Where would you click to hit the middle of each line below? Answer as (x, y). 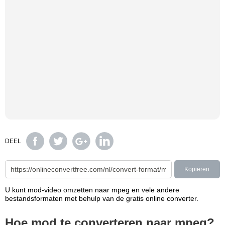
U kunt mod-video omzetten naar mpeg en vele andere (92, 190)
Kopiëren (197, 169)
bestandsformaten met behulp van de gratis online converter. (102, 198)
